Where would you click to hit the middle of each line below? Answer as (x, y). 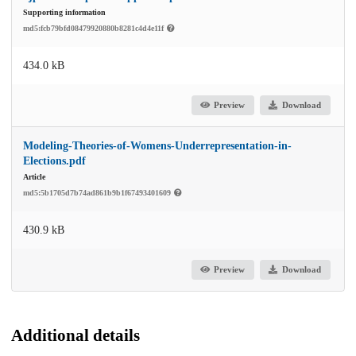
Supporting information (64, 12)
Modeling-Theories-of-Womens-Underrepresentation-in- (157, 145)
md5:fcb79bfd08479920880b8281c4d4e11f (95, 28)
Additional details (75, 335)
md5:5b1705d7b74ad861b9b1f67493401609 (98, 192)
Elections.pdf (54, 161)
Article (34, 176)
